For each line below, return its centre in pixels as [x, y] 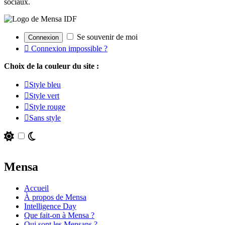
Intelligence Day [50, 206]
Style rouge [47, 107]
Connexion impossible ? [68, 49]
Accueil [36, 188]
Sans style [45, 118]
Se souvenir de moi [106, 37]
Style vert [44, 96]
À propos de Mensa [55, 197]
